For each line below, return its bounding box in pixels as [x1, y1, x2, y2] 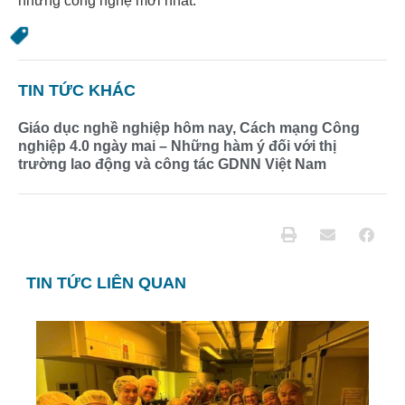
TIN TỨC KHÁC [18, 80, 136, 99]
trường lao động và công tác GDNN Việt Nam [18, 155, 326, 172]
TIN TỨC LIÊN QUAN [26, 273, 186, 292]
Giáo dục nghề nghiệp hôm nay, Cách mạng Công [18, 119, 360, 136]
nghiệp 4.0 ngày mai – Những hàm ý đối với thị [18, 137, 336, 154]
